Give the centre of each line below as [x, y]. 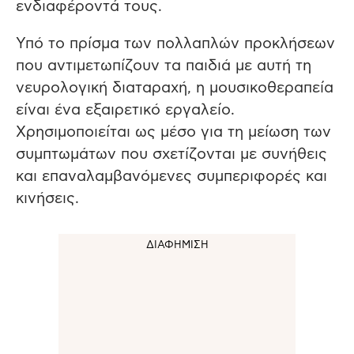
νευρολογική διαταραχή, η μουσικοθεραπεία [175, 88]
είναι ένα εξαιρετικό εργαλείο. [125, 110]
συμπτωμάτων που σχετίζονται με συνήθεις [171, 154]
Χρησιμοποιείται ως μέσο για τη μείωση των [173, 132]
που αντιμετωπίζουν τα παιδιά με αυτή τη [164, 66]
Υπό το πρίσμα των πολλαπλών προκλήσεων [175, 43]
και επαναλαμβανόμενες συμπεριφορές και [171, 176]
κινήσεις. [47, 198]
